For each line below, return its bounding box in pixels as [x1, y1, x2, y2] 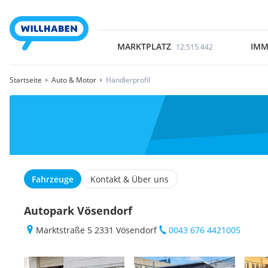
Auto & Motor [51, 75, 96, 85]
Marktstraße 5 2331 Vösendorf [36, 224, 157, 236]
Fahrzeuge [32, 173, 74, 185]
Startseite [10, 75, 42, 85]
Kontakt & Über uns [90, 173, 169, 185]
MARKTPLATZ [117, 41, 171, 52]
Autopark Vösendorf [24, 203, 132, 218]
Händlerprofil [106, 75, 150, 85]
